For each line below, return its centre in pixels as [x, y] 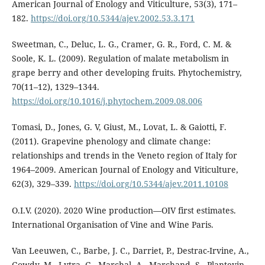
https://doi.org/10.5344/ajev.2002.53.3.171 [112, 18]
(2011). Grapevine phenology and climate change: [111, 141]
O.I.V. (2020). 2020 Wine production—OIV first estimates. [124, 210]
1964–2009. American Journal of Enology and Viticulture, [125, 170]
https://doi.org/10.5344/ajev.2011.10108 [151, 184]
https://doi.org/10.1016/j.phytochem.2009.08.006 [107, 101]
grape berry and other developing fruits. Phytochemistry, [127, 73]
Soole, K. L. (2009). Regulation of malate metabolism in [120, 59]
